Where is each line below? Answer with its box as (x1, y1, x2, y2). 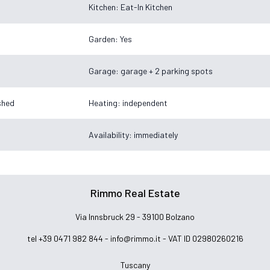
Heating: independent (89, 97, 168, 108)
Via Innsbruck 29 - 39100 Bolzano (75, 212, 195, 222)
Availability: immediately (89, 129, 178, 140)
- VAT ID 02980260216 (160, 233, 243, 243)
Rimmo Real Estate (90, 186, 180, 199)
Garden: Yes (89, 33, 132, 44)
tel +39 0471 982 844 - (27, 233, 110, 243)
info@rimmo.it (110, 233, 161, 243)
